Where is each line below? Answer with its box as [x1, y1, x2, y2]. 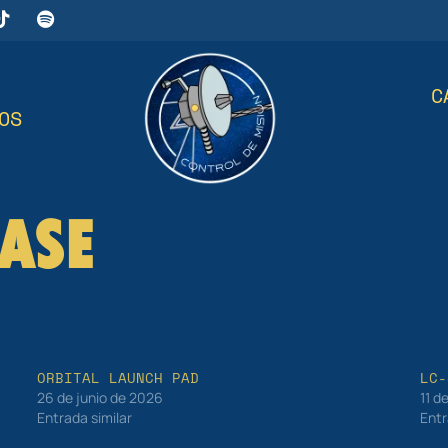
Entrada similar [36, 408, 132, 427]
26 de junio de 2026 [36, 388, 163, 407]
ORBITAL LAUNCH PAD [36, 367, 199, 388]
